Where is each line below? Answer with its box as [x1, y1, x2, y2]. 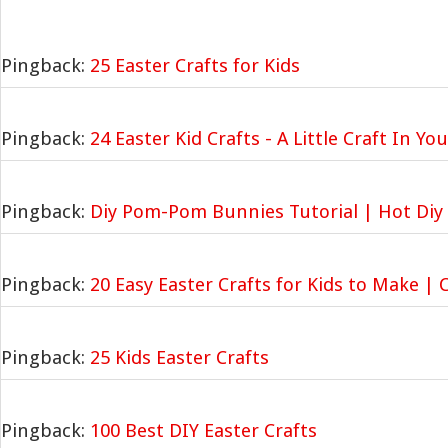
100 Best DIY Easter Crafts [90, 419, 317, 442]
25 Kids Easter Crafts [90, 346, 269, 369]
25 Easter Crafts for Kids [90, 54, 300, 77]
